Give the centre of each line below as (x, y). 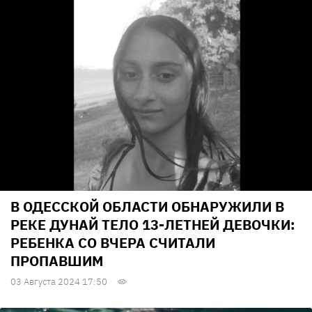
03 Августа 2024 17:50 (59, 282)
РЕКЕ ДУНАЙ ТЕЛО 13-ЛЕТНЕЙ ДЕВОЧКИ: (153, 225)
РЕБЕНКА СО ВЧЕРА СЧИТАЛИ (113, 243)
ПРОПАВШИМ (57, 261)
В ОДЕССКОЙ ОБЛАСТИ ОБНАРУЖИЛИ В (147, 207)
